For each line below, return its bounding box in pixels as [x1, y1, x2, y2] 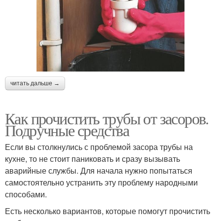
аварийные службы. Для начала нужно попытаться [5, 165, 192, 177]
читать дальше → [10, 80, 60, 87]
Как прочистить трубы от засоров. [5, 108, 209, 129]
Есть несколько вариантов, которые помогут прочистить [5, 205, 210, 217]
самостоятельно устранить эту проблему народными [5, 177, 198, 188]
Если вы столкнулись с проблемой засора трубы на [5, 141, 193, 153]
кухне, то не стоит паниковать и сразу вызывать [5, 153, 180, 165]
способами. [5, 188, 47, 200]
